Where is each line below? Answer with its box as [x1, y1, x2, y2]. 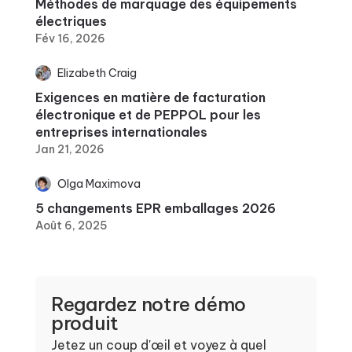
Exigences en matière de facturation [35, 89, 266, 105]
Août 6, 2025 [35, 218, 108, 233]
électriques [35, 13, 107, 29]
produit [50, 310, 119, 335]
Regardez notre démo [50, 291, 247, 316]
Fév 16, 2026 [35, 31, 105, 46]
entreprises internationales [35, 123, 207, 140]
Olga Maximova [57, 176, 141, 191]
